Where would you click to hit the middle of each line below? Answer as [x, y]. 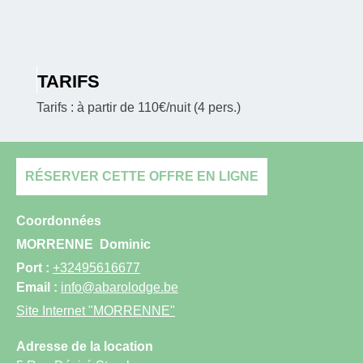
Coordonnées [59, 220]
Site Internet [51, 310]
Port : [34, 267]
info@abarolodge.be [120, 287]
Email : [38, 287]
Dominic [125, 244]
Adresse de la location [85, 346]
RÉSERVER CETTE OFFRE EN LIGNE [142, 176]
